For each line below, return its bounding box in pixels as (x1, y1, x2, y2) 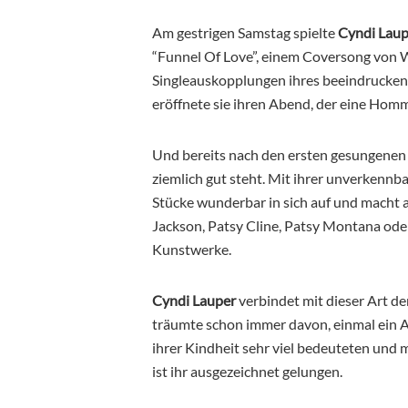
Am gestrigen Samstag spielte (152, 23, 338, 41)
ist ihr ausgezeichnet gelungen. (152, 362, 342, 380)
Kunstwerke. (152, 240, 231, 258)
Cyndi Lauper (152, 291, 236, 309)
